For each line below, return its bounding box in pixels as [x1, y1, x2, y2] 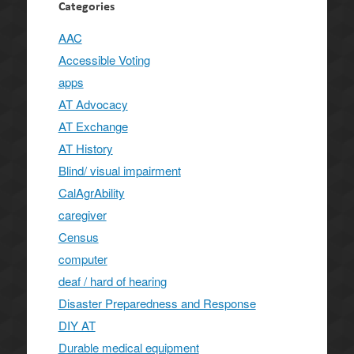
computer [58, 250, 107, 267]
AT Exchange [58, 117, 128, 134]
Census [58, 228, 99, 245]
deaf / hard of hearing [58, 272, 167, 289]
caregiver [58, 205, 107, 223]
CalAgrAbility [58, 183, 125, 201]
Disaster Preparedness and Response [58, 294, 256, 311]
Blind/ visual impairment [58, 161, 181, 179]
